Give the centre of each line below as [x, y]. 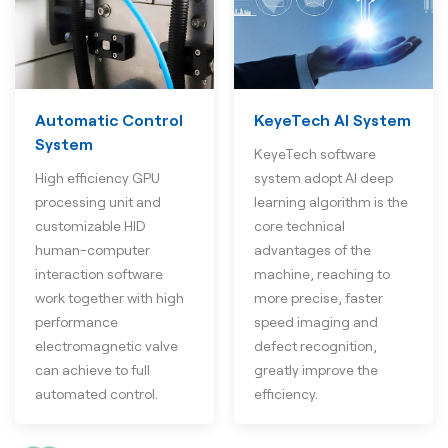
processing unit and [98, 202]
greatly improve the [316, 370]
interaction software [99, 274]
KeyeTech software [315, 154]
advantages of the [312, 250]
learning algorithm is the [331, 202]
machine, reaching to [322, 274]
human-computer [92, 250]
